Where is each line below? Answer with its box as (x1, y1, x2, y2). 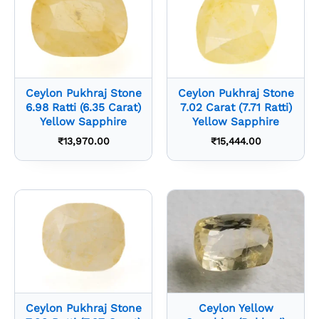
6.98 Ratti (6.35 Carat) (26, 101, 141, 115)
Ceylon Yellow (198, 302, 273, 315)
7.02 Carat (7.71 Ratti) (179, 101, 292, 115)
